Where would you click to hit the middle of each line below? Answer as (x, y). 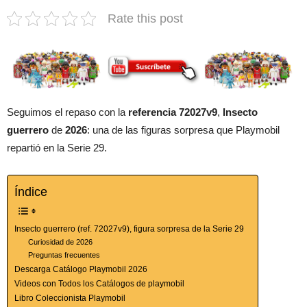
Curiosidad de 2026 (61, 242)
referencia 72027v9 (173, 112)
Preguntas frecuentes (64, 255)
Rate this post (145, 19)
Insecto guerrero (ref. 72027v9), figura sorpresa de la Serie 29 (129, 229)
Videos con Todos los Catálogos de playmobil (99, 283)
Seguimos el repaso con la (67, 112)
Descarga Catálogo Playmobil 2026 (81, 269)
